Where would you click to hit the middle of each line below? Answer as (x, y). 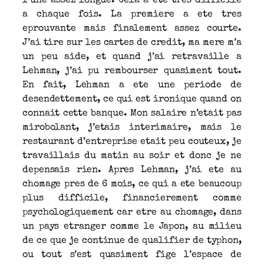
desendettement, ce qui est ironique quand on (132, 99)
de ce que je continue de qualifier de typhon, (132, 241)
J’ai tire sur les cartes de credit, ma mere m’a (132, 43)
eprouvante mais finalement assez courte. (132, 29)
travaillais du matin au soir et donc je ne (132, 156)
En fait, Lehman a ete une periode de (132, 85)
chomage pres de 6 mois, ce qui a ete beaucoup (132, 184)
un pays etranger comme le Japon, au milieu (132, 227)
